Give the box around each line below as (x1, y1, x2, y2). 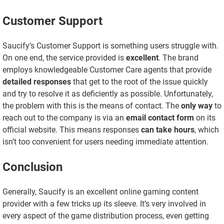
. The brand (158, 53, 198, 63)
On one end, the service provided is (2, 53, 126, 63)
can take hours (141, 125, 194, 135)
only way (181, 101, 212, 111)
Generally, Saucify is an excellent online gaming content (2, 186, 198, 196)
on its (194, 113, 215, 123)
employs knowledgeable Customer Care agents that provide (2, 65, 211, 75)
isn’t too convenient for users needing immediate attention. (2, 137, 208, 147)
